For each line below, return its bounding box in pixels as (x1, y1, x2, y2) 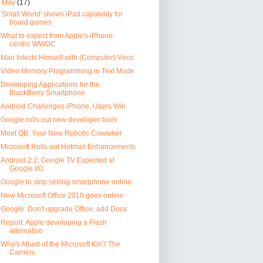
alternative (9, 226, 43, 235)
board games (9, 18, 52, 26)
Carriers (9, 248, 35, 257)
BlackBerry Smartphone (9, 88, 85, 97)
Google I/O (9, 164, 43, 173)
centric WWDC (9, 39, 56, 48)
